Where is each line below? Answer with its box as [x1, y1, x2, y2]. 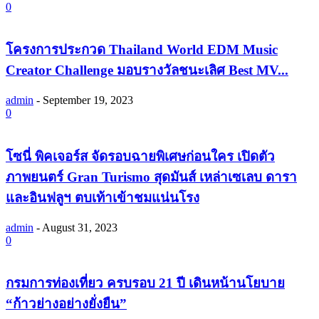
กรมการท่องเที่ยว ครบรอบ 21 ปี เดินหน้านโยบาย [6, 276, 285, 291]
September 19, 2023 [43, 94, 133, 107]
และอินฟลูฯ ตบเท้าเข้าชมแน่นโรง [6, 189, 199, 205]
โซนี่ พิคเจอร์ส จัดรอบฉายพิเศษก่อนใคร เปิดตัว [6, 148, 275, 164]
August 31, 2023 [42, 221, 117, 234]
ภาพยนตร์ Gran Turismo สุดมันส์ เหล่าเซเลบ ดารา [6, 169, 297, 184]
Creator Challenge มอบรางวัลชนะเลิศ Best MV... [6, 63, 288, 78]
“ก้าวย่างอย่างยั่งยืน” [6, 296, 127, 312]
